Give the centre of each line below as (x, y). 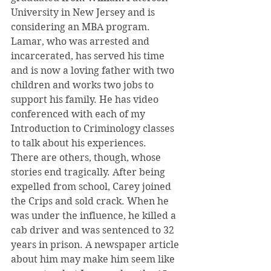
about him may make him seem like (94, 259)
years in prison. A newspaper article (96, 245)
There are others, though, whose (87, 158)
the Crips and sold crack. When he (91, 201)
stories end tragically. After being (89, 172)
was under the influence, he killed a (95, 216)
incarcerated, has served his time (89, 56)
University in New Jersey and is (84, 12)
